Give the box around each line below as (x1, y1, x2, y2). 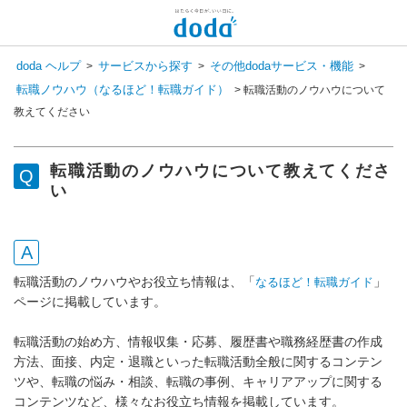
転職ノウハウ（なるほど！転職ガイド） (16, 83, 229, 96)
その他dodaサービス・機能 (210, 59, 353, 73)
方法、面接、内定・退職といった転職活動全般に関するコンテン (14, 354, 382, 369)
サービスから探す (98, 59, 193, 73)
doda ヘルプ (16, 59, 81, 73)
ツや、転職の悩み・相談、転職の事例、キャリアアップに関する (14, 374, 382, 389)
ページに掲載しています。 (14, 294, 166, 309)
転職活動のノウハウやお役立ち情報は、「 (14, 274, 255, 289)
